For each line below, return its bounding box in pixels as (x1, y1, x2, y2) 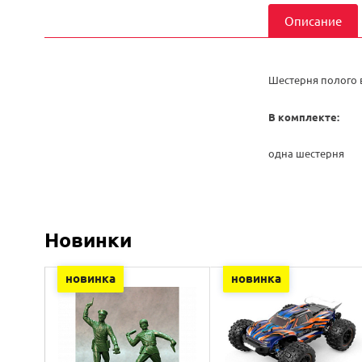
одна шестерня (267, 145, 344, 160)
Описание (284, 12, 342, 28)
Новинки (44, 225, 132, 252)
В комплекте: (267, 109, 339, 124)
